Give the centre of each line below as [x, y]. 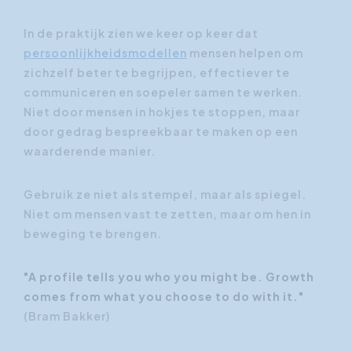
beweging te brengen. [93, 233]
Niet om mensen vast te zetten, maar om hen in [167, 213]
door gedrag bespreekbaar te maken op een [161, 131]
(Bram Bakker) [67, 315]
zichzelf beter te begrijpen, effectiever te [157, 72]
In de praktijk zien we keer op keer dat [141, 33]
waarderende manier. [90, 150]
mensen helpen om [245, 52]
